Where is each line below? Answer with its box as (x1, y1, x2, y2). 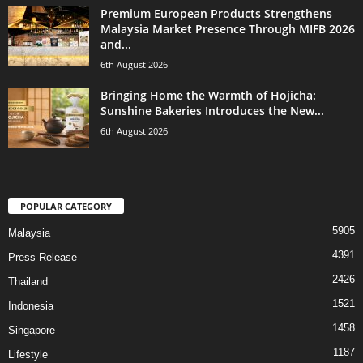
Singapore (8, 324, 55, 337)
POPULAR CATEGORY (20, 200, 112, 213)
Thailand (8, 275, 48, 288)
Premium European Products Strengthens (100, 6, 332, 22)
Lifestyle (8, 348, 48, 361)
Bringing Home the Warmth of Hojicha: (100, 88, 316, 104)
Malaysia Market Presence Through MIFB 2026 (100, 21, 355, 37)
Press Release (8, 251, 77, 264)
